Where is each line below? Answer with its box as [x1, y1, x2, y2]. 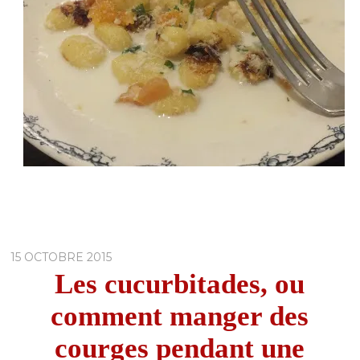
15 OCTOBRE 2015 [10, 249, 112, 264]
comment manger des [51, 300, 309, 332]
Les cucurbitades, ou [55, 268, 305, 300]
